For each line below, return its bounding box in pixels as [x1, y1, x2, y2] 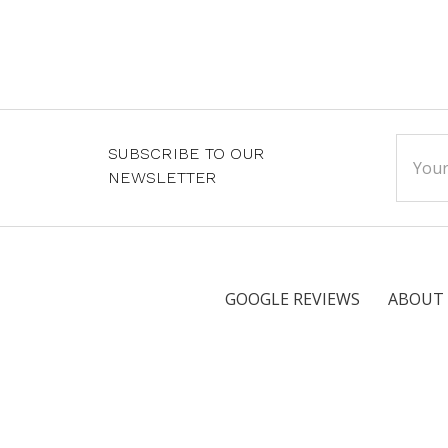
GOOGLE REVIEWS [225, 287, 360, 310]
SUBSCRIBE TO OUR [108, 143, 264, 163]
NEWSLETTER [108, 167, 217, 187]
